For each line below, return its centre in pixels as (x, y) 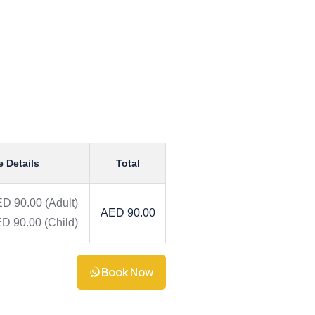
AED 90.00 (128, 213)
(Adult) (61, 203)
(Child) (61, 223)
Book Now (128, 272)
